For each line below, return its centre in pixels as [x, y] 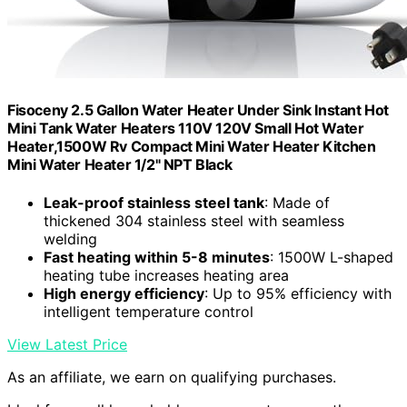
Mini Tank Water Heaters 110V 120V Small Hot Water [186, 129]
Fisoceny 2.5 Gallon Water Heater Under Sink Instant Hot [199, 110]
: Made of [297, 202]
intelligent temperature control [149, 311]
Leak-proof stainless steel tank [154, 202]
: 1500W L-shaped [332, 257]
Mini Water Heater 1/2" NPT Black [120, 165]
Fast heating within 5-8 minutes [157, 257]
